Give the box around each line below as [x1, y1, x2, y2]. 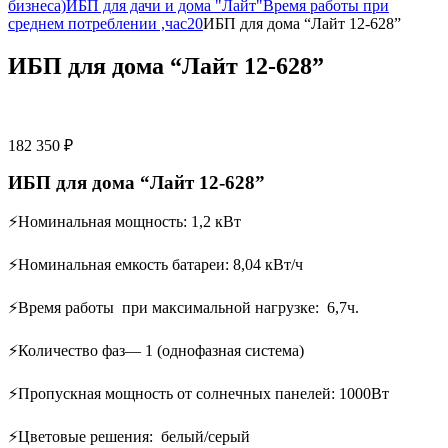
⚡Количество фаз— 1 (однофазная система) [8, 341, 304, 359]
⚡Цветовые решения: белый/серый [8, 427, 250, 445]
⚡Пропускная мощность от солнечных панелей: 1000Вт [8, 384, 389, 402]
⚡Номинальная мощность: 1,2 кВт [8, 212, 241, 230]
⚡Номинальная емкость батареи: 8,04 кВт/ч [8, 255, 307, 273]
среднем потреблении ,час [8, 15, 187, 32]
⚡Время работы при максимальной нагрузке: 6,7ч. [8, 298, 359, 316]
